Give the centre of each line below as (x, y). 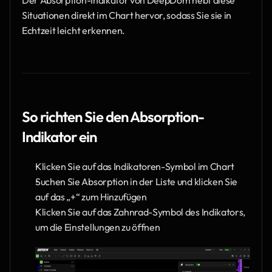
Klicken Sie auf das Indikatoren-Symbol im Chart (135, 167)
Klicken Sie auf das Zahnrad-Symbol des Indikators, (140, 212)
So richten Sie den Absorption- (113, 117)
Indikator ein (59, 137)
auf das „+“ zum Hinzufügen (91, 197)
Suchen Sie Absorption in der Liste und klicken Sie (136, 182)
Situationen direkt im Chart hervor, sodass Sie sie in (127, 15)
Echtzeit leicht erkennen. (73, 30)
